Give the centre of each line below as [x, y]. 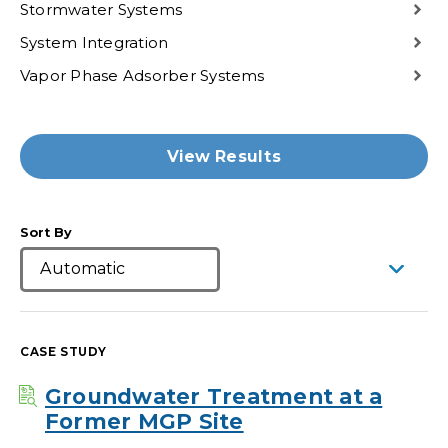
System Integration [94, 42]
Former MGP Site [144, 420]
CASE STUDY [63, 351]
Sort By [46, 232]
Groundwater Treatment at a [214, 395]
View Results [224, 156]
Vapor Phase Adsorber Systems [142, 75]
